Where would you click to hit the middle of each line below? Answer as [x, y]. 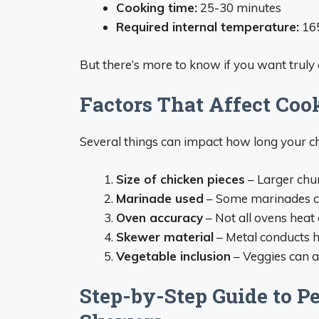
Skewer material [165, 236]
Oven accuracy [159, 217]
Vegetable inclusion [173, 256]
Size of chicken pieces [181, 179]
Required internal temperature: [208, 27]
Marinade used [160, 198]
